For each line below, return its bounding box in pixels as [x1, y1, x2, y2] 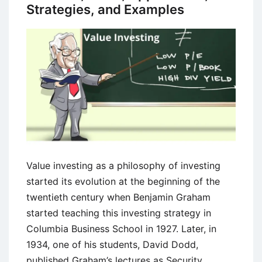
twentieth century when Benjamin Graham [26, 191, 211, 204]
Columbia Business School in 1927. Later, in [26, 223, 216, 235]
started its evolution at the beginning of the [26, 175, 220, 188]
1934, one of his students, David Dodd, [26, 239, 198, 251]
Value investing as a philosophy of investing [26, 160, 220, 172]
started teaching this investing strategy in [26, 207, 211, 219]
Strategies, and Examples [26, 2, 184, 17]
